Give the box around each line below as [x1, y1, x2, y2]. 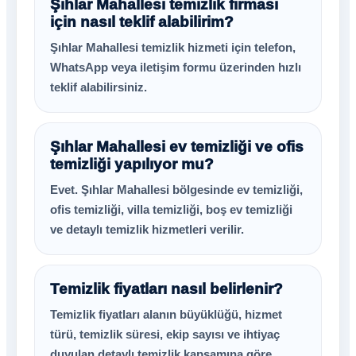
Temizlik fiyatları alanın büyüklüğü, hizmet [50, 308, 282, 321]
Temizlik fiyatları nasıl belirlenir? [50, 281, 283, 297]
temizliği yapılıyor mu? [50, 156, 214, 172]
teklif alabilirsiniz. [50, 80, 147, 94]
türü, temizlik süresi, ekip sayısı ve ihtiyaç [50, 327, 280, 341]
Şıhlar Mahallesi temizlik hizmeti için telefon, [50, 41, 296, 54]
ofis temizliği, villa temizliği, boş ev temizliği [50, 203, 292, 216]
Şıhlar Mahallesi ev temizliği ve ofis [50, 138, 304, 155]
